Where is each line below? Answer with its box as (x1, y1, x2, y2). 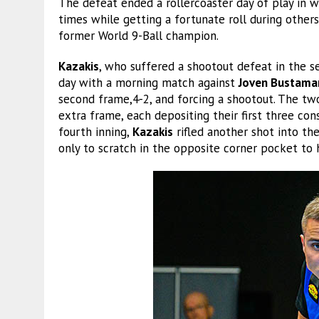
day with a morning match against (58, 74, 239, 90)
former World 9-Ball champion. (58, 27, 219, 43)
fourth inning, (58, 123, 132, 140)
